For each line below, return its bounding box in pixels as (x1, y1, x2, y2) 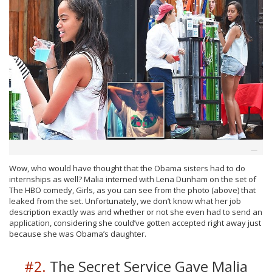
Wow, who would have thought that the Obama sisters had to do (9, 162, 245, 174)
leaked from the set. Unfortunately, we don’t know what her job (9, 195, 241, 206)
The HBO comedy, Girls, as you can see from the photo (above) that (9, 184, 256, 195)
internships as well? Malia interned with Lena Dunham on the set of (9, 173, 256, 185)
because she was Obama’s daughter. (9, 228, 146, 239)
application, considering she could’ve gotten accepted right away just (9, 217, 261, 228)
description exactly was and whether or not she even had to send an (9, 206, 262, 217)
